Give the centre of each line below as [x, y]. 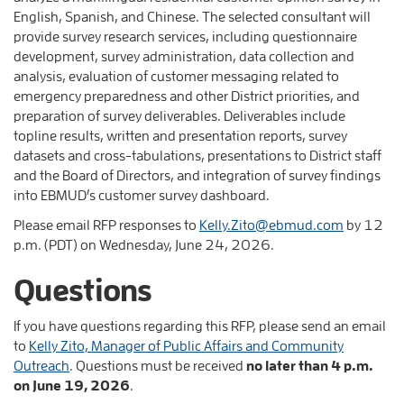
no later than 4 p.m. [310, 365]
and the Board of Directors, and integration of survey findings [197, 174]
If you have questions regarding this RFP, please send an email [200, 325]
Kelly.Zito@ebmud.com [271, 224]
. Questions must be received [158, 365]
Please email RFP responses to [106, 224]
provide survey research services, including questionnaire [185, 36]
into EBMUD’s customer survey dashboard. [142, 194]
